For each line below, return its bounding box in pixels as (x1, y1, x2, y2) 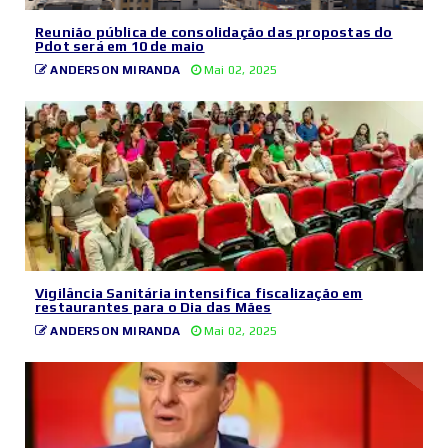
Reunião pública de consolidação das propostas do (35, 24, 393, 41)
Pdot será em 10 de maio (35, 38, 205, 55)
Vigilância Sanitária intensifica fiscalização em (35, 285, 363, 302)
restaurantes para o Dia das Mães (35, 299, 272, 316)
